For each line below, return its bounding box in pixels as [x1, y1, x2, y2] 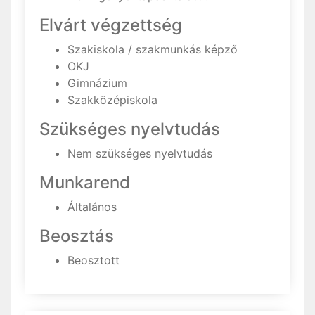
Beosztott [67, 253, 120, 267]
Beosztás [39, 226, 114, 246]
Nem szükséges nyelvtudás [67, 146, 212, 160]
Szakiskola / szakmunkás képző [67, 42, 238, 56]
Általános [67, 200, 117, 214]
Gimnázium [67, 76, 127, 90]
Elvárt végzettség [39, 15, 182, 35]
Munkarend [39, 172, 130, 193]
